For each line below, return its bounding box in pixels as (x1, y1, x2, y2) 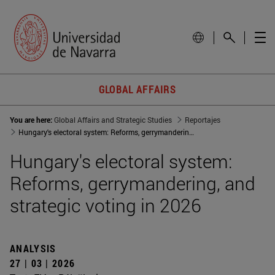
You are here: (10, 115, 54, 125)
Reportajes (185, 115, 220, 125)
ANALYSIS (10, 242, 56, 255)
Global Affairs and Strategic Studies (54, 115, 172, 125)
